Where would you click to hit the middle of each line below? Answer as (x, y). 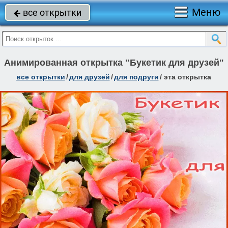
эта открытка (187, 77)
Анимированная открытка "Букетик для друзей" (114, 63)
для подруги (136, 77)
